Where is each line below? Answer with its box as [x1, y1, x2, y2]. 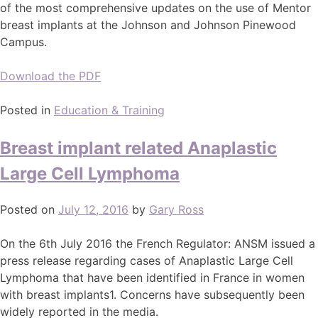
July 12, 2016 [58, 202, 128, 216]
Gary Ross [149, 202, 204, 216]
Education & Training [54, 102, 165, 117]
